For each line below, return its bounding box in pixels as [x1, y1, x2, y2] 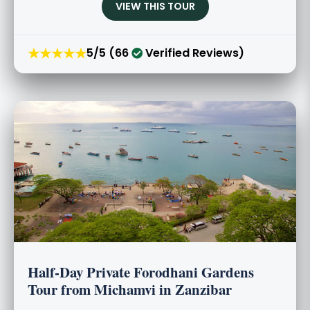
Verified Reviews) [143, 45, 244, 62]
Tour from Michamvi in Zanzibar [28, 278, 232, 300]
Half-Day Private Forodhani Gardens [28, 261, 254, 282]
